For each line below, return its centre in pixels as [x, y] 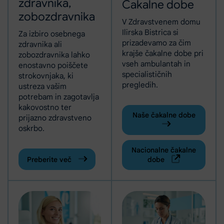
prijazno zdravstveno [55, 117]
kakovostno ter [45, 107]
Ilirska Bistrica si [150, 32]
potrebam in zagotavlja [59, 96]
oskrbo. [31, 128]
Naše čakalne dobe [164, 115]
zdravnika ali [40, 44]
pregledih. [140, 84]
